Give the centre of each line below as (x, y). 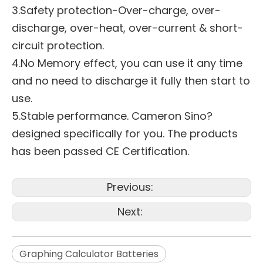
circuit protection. (58, 45)
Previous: (131, 187)
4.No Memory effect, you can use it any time (127, 63)
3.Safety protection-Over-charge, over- (116, 10)
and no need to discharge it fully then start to (131, 81)
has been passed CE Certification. (100, 151)
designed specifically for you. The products (125, 134)
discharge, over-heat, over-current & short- (127, 28)
